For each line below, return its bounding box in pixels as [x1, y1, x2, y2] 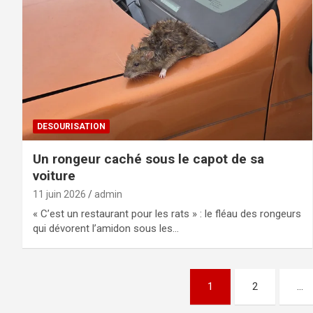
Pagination [22, 268, 129, 296]
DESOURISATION [37, 121, 105, 131]
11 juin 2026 [33, 188, 86, 200]
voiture [33, 167, 75, 184]
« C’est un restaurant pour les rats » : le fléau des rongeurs [33, 207, 301, 220]
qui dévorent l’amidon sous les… [33, 221, 179, 235]
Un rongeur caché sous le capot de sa [33, 150, 264, 167]
